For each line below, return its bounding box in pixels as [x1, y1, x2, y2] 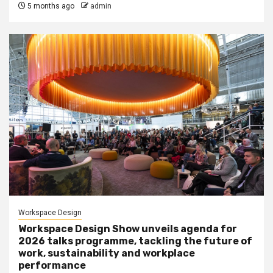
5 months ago [26, 2, 74, 10]
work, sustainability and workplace [18, 247, 195, 259]
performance [18, 260, 86, 271]
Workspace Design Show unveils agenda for [18, 223, 237, 235]
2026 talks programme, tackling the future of [18, 235, 252, 247]
